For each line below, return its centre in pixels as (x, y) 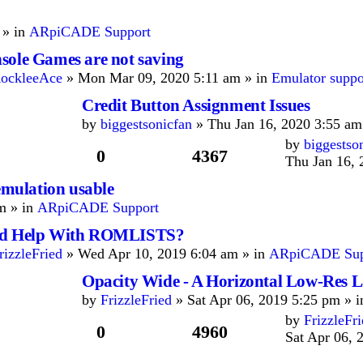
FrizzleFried (136, 300)
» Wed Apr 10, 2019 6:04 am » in (166, 254)
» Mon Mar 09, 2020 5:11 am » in (167, 78)
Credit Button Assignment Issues (196, 105)
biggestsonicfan (146, 124)
